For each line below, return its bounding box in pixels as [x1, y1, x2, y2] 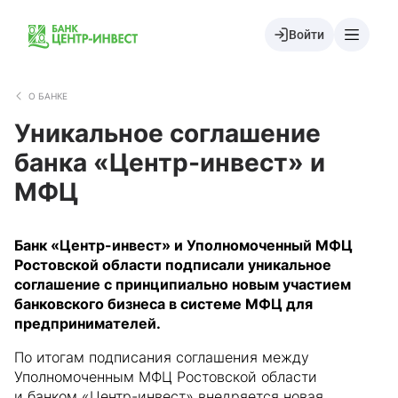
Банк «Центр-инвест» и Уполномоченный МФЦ [14, 236, 353, 254]
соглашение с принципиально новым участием [14, 275, 351, 293]
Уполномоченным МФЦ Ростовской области [14, 368, 317, 386]
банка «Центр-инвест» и [14, 147, 325, 178]
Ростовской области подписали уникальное [14, 256, 331, 274]
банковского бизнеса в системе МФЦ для [14, 295, 313, 313]
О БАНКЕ [28, 91, 68, 101]
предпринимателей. [14, 314, 161, 332]
